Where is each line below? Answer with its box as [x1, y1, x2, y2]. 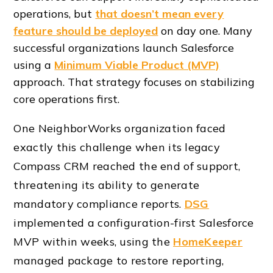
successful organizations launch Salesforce [13, 41, 235, 55]
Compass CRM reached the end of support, [13, 159, 241, 174]
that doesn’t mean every [95, 7, 224, 21]
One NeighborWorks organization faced [13, 121, 226, 136]
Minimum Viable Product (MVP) [54, 58, 220, 73]
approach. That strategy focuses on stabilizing [13, 75, 255, 90]
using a [13, 58, 55, 73]
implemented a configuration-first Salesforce [13, 216, 254, 230]
